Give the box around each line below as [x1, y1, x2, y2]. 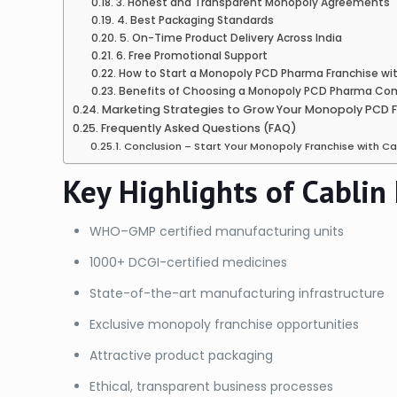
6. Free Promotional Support [115, 48, 268, 64]
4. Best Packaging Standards [116, 12, 274, 28]
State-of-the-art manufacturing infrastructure [90, 284, 385, 303]
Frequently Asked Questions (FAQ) [100, 121, 297, 136]
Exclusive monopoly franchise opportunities [90, 315, 360, 334]
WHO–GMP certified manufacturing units [90, 222, 345, 241]
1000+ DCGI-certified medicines [90, 253, 288, 272]
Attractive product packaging [90, 346, 274, 365]
